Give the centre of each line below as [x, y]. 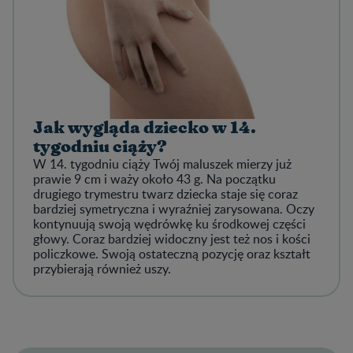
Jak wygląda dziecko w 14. [145, 128]
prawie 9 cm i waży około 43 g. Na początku [154, 178]
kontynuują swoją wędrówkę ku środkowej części [169, 223]
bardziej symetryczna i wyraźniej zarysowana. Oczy [174, 208]
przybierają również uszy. [104, 268]
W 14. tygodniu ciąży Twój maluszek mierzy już [162, 163]
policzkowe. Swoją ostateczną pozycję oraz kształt [172, 253]
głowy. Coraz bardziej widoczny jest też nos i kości [172, 238]
